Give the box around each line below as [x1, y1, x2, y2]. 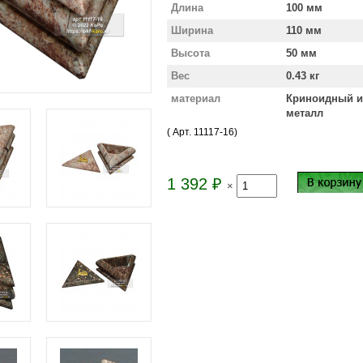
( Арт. [167, 126, 194, 138]
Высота [171, 47, 210, 59]
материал [171, 92, 220, 105]
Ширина [171, 24, 213, 36]
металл [286, 107, 323, 119]
